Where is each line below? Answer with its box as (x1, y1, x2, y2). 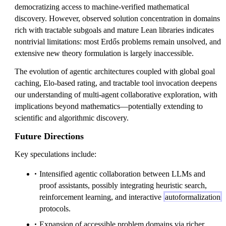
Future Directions (15, 131, 84, 141)
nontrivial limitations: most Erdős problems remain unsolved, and (15, 37, 221, 46)
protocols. (39, 204, 71, 213)
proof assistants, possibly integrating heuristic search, (39, 181, 207, 190)
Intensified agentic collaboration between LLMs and (39, 169, 205, 178)
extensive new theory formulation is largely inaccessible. (15, 49, 194, 58)
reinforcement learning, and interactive (39, 192, 163, 201)
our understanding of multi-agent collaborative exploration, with (15, 90, 217, 99)
